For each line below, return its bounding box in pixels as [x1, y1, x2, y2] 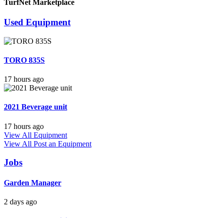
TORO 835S [4, 55, 45, 64]
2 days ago [4, 197, 37, 206]
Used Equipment [4, 17, 71, 27]
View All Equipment [4, 130, 67, 139]
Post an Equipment [34, 139, 91, 148]
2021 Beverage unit [4, 103, 67, 111]
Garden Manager [4, 178, 61, 187]
